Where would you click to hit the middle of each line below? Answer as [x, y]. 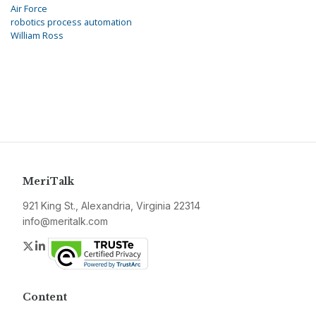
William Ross [37, 36]
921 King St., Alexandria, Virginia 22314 [111, 206]
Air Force [29, 9]
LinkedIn [69, 246]
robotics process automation [71, 22]
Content [45, 297]
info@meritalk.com [65, 221]
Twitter [52, 246]
